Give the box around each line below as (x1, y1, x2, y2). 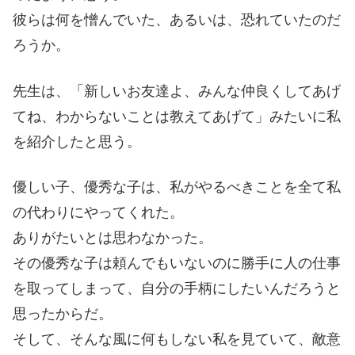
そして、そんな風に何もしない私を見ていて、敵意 (13, 330, 341, 347)
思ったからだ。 (13, 305, 113, 322)
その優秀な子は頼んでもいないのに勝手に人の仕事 (13, 254, 341, 271)
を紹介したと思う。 (13, 133, 141, 150)
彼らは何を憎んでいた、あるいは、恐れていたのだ (13, 12, 341, 29)
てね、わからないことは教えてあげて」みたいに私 (13, 108, 341, 124)
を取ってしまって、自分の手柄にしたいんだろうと (13, 280, 341, 296)
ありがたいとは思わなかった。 (13, 229, 212, 246)
